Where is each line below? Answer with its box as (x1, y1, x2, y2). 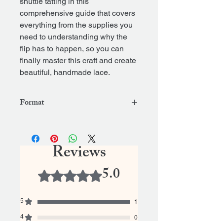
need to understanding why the (20, 32, 127, 42)
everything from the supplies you (20, 20, 133, 30)
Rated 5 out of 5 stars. (37, 168, 113, 177)
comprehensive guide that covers (20, 8, 135, 18)
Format (20, 96, 44, 111)
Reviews (52, 140, 106, 168)
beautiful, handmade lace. (20, 68, 110, 77)
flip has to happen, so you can (20, 44, 124, 54)
